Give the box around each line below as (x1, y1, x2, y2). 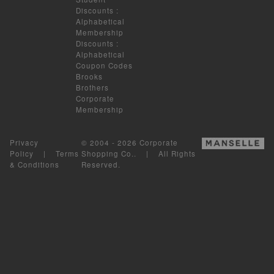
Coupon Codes (76, 60, 133, 70)
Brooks (76, 71, 103, 81)
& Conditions (10, 159, 59, 169)
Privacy (10, 137, 39, 147)
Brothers (76, 82, 109, 92)
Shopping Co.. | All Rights (81, 148, 196, 158)
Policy (10, 148, 34, 158)
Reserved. (81, 159, 121, 169)
